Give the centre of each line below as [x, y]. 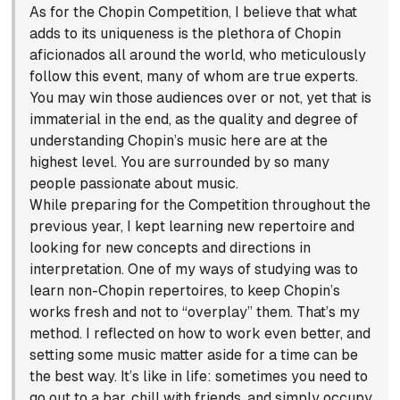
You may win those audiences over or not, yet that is [201, 98]
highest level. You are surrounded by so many [180, 162]
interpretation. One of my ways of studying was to [194, 270]
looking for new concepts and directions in [171, 248]
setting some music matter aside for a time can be [194, 355]
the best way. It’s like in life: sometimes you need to [199, 377]
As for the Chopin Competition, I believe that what [194, 12]
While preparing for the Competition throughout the [200, 205]
